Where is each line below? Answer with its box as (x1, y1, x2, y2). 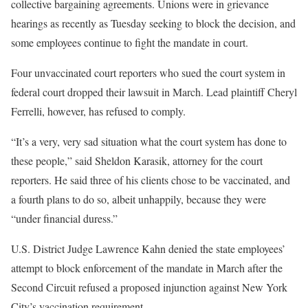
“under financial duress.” (11, 210, 118, 225)
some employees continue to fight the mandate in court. (11, 34, 248, 49)
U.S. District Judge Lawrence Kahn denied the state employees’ (11, 241, 285, 256)
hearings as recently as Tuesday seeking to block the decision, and (11, 15, 296, 30)
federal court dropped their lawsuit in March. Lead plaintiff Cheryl (11, 84, 297, 99)
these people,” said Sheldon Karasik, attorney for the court (11, 153, 263, 168)
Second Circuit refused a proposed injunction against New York (11, 279, 287, 294)
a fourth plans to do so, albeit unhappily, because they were (11, 191, 266, 206)
